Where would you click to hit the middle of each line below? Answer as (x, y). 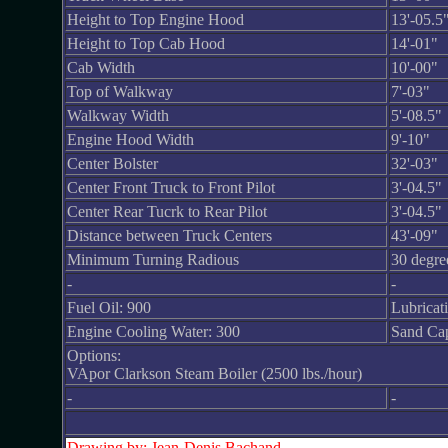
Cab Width (100, 67)
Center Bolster (112, 163)
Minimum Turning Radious (152, 259)
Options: (93, 355)
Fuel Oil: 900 (108, 307)
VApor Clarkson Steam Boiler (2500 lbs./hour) (214, 373)
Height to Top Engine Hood (155, 19)
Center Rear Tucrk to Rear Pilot (166, 211)
